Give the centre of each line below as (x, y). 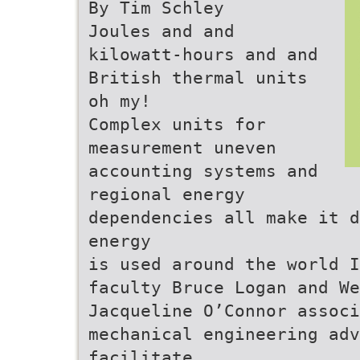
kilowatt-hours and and (203, 54)
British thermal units (198, 78)
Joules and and (162, 31)
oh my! (120, 101)
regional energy (167, 194)
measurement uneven (182, 147)
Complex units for (177, 124)
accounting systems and (203, 171)
